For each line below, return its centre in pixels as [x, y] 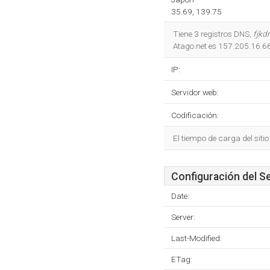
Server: [183, 217]
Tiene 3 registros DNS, [213, 34]
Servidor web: [195, 92]
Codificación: [195, 115]
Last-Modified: [196, 238]
